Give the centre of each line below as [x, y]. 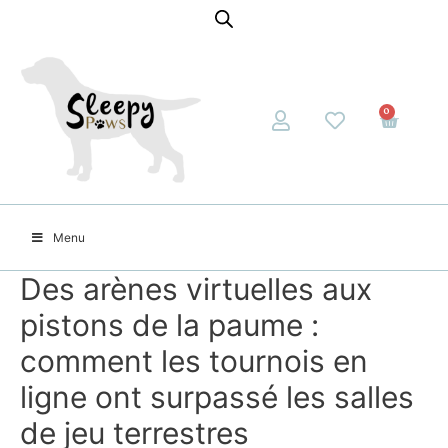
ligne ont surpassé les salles [217, 397]
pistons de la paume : [169, 325]
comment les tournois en [194, 361]
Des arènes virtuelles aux [196, 289]
